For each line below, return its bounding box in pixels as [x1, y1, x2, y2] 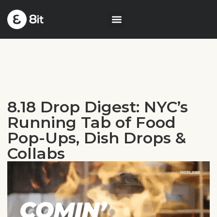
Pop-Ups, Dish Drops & [7, 128, 186, 148]
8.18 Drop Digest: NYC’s [7, 97, 188, 117]
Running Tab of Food [7, 113, 176, 132]
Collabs [7, 144, 65, 163]
